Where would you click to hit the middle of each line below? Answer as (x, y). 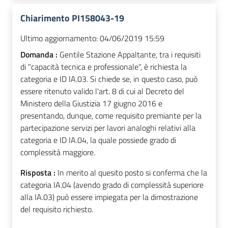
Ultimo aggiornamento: (59, 38)
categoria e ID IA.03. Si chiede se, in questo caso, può (109, 79)
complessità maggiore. (58, 152)
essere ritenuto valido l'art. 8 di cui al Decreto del (102, 91)
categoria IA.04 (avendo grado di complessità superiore (112, 185)
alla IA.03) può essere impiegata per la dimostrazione (109, 197)
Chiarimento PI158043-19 (72, 18)
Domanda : (40, 55)
